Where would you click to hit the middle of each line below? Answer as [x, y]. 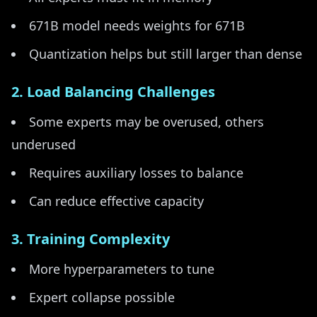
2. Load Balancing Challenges [113, 92]
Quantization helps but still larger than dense [166, 54]
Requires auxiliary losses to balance [136, 173]
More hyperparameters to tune [122, 269]
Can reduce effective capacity [116, 201]
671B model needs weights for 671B [137, 25]
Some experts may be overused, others [146, 122]
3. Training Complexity [91, 239]
